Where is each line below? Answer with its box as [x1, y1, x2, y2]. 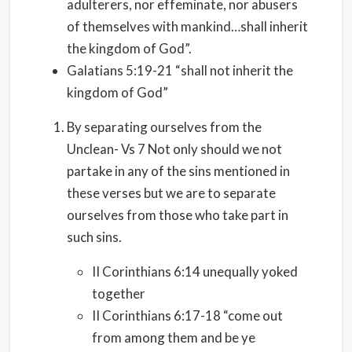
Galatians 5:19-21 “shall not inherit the [67, 62, 293, 79]
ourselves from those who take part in [67, 207, 288, 223]
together [92, 285, 145, 302]
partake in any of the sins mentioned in [67, 163, 290, 179]
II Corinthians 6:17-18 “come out [92, 307, 283, 324]
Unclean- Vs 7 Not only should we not [67, 141, 282, 157]
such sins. [67, 229, 122, 245]
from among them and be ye [92, 329, 255, 346]
